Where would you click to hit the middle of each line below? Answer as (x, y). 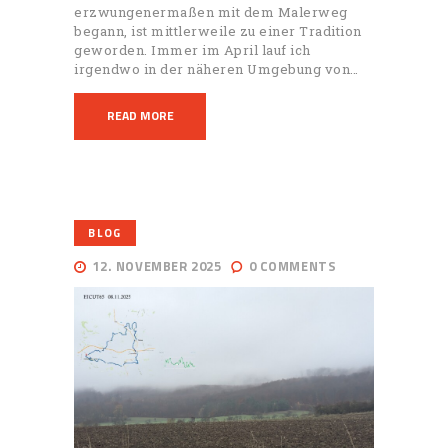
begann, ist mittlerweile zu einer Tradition (218, 31)
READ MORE (140, 116)
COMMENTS (298, 265)
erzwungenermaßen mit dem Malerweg (211, 12)
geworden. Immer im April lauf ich (192, 50)
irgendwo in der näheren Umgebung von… (216, 69)
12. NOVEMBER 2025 (157, 265)
